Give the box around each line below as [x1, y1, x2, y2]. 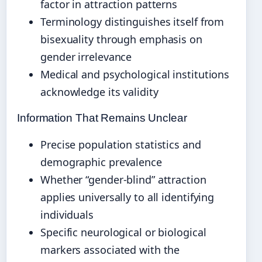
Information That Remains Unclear [17, 112, 187, 125]
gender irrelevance [40, 50, 132, 64]
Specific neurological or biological [40, 225, 206, 240]
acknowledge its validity [40, 85, 158, 99]
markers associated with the [40, 243, 180, 257]
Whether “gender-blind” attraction [40, 173, 206, 187]
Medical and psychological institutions [40, 67, 230, 82]
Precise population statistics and [40, 137, 201, 152]
